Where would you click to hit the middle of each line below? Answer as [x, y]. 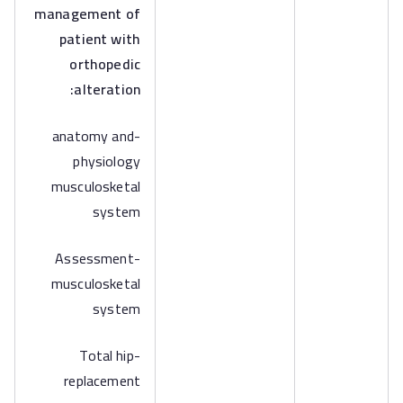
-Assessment [94, 258]
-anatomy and [93, 136]
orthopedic [105, 64]
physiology [107, 161]
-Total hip [107, 355]
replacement [102, 381]
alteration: [107, 89]
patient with [100, 39]
